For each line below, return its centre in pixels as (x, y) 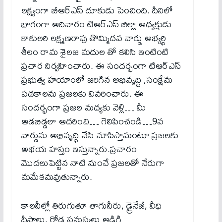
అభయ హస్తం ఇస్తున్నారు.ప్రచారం (79, 149)
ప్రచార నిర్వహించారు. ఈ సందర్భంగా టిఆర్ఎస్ (101, 65)
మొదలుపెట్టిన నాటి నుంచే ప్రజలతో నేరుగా (93, 163)
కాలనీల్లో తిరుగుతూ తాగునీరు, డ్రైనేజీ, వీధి (91, 205)
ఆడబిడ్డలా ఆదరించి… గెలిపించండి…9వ (92, 121)
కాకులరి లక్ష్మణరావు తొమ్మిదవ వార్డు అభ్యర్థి (93, 38)
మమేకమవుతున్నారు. (56, 176)
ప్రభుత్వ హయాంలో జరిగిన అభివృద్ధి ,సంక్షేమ (97, 79)
